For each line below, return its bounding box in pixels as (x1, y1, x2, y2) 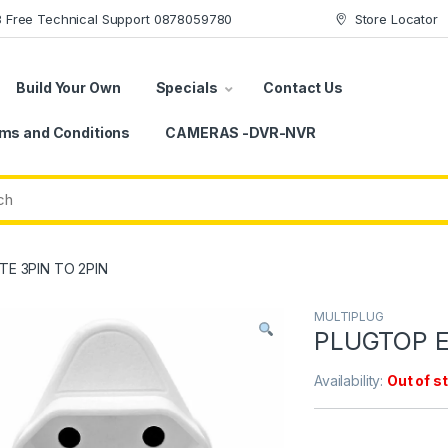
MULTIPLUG (314, 309, 384, 325)
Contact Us (263, 78, 343, 96)
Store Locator (354, 10, 438, 27)
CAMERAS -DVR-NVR (165, 123, 316, 141)
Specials (155, 78, 218, 96)
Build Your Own (16, 78, 121, 96)
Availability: (314, 372, 388, 390)
